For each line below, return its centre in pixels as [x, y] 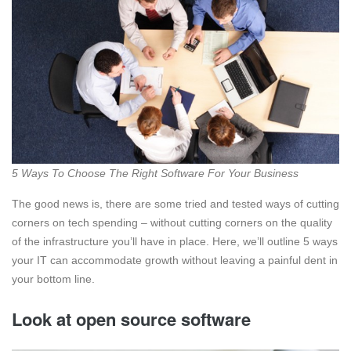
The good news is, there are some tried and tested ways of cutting [175, 204]
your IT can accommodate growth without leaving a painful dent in [175, 261]
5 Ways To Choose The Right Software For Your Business [155, 174]
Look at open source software [131, 319]
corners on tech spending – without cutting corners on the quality [172, 223]
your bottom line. [53, 279]
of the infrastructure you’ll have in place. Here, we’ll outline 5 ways [175, 242]
